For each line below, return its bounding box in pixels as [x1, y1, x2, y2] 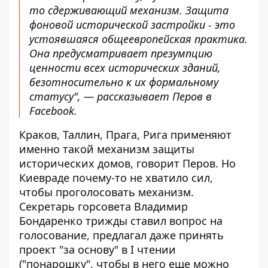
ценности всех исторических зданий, [29, 60, 221, 75]
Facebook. [29, 103, 77, 118]
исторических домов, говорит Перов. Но [19, 156, 236, 170]
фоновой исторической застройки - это [29, 17, 235, 32]
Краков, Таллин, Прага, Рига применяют [19, 127, 232, 142]
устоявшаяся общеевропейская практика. [29, 32, 248, 46]
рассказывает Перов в [97, 89, 212, 103]
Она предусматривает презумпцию [29, 46, 212, 60]
